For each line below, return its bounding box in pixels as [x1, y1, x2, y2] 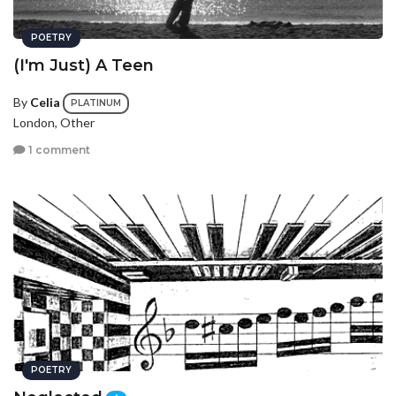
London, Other [13, 115, 95, 130]
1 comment [26, 143, 90, 157]
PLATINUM [71, 97, 121, 109]
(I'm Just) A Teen [13, 56, 154, 75]
